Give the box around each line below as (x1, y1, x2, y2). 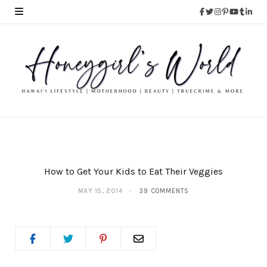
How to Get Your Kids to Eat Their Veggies (44, 166, 223, 178)
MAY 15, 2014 (77, 187, 123, 195)
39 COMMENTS (139, 187, 190, 195)
